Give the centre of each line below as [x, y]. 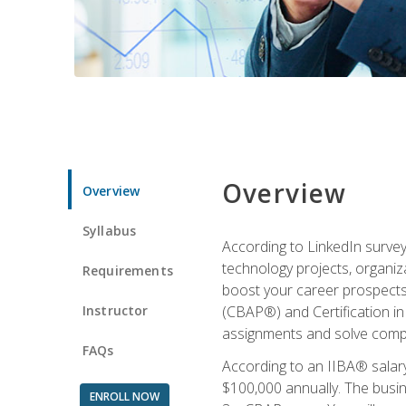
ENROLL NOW [124, 396]
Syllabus [110, 230]
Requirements [128, 270]
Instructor [116, 310]
